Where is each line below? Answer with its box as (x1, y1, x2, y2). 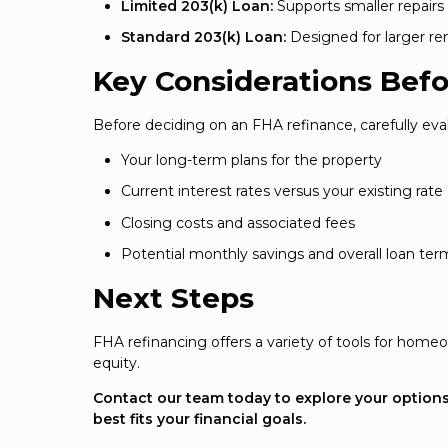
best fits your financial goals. (93, 409, 306, 428)
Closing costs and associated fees (121, 213, 355, 232)
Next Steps (93, 281, 254, 316)
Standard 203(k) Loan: (121, 28, 286, 47)
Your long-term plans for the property (121, 150, 382, 169)
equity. (93, 353, 140, 372)
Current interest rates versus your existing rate (121, 182, 443, 201)
